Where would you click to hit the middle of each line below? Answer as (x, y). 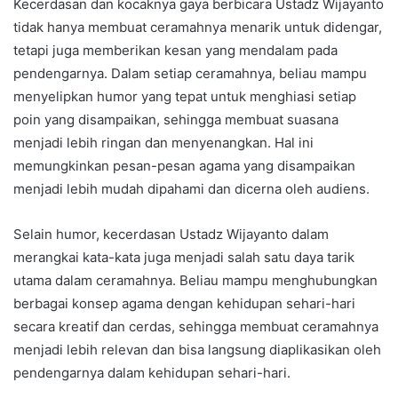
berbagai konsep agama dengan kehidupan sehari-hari (184, 303)
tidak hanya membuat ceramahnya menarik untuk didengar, (198, 27)
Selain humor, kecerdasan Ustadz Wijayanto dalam (171, 234)
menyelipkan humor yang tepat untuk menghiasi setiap (185, 96)
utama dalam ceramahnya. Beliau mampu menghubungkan (195, 280)
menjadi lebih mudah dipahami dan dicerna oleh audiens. (191, 188)
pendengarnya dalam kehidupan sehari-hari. (152, 372)
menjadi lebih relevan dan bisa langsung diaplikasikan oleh (197, 349)
